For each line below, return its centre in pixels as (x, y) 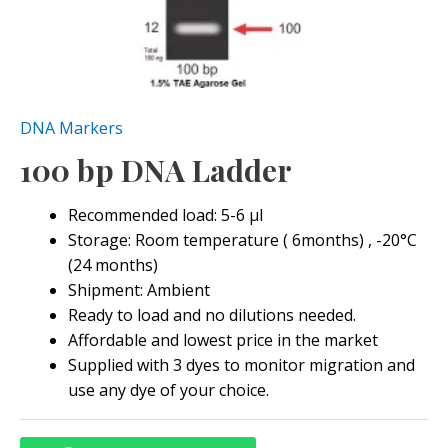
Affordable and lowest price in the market (223, 340)
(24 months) (113, 265)
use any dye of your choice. (168, 390)
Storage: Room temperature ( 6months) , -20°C (242, 240)
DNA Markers (71, 128)
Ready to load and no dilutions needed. (212, 315)
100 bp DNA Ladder (156, 170)
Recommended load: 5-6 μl (165, 215)
